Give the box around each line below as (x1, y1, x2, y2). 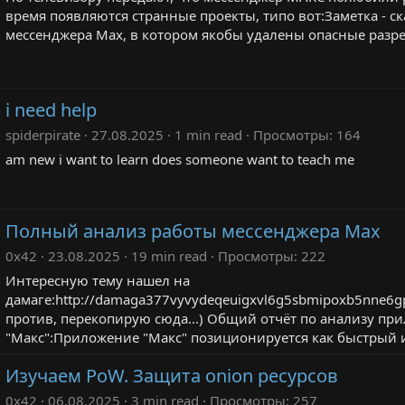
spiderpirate (5, 126, 80, 144)
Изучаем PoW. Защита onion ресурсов (5, 363, 338, 388)
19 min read (131, 247, 207, 265)
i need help (5, 98, 97, 122)
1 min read (174, 126, 242, 144)
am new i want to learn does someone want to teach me (5, 150, 354, 168)
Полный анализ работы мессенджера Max (5, 219, 381, 243)
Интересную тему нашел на (5, 271, 190, 289)
